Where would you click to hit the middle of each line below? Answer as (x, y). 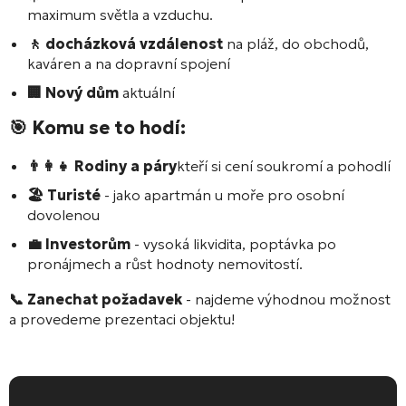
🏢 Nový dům (73, 92)
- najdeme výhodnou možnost (286, 299)
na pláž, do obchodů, (296, 43)
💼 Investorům (79, 243)
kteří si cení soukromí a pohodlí (284, 165)
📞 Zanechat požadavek (96, 299)
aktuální (147, 92)
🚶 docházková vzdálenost (125, 43)
